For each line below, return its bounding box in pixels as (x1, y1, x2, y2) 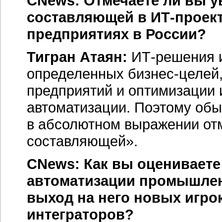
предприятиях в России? (27, 26, 206, 42)
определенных (27, 65, 128, 82)
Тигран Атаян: (27, 49, 127, 65)
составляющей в (27, 9, 151, 25)
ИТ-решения (131, 49, 215, 65)
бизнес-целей (128, 65, 219, 82)
